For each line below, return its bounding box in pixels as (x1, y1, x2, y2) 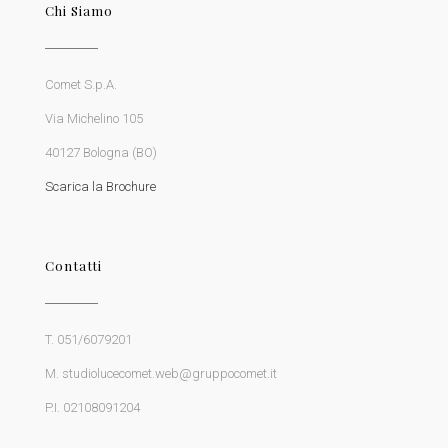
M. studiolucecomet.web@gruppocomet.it (45, 365, 277, 381)
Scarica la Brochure (45, 178, 156, 194)
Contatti (45, 256, 102, 274)
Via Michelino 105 (45, 110, 143, 126)
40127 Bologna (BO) (45, 144, 157, 160)
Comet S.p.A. (45, 76, 117, 92)
